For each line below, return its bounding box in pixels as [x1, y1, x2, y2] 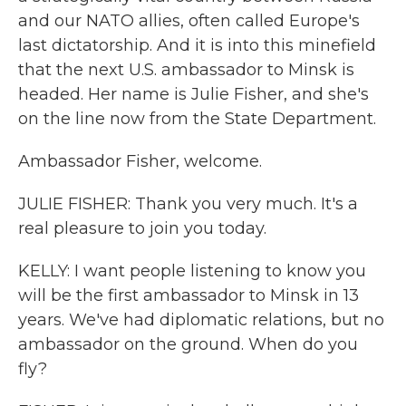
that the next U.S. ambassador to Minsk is [18, 60, 354, 80]
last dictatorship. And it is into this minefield [18, 35, 376, 55]
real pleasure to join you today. [18, 218, 266, 238]
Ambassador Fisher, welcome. [18, 151, 262, 171]
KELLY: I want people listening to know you [18, 261, 366, 281]
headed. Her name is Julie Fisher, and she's [18, 84, 369, 104]
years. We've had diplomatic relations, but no [18, 310, 384, 330]
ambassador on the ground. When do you [18, 334, 358, 354]
